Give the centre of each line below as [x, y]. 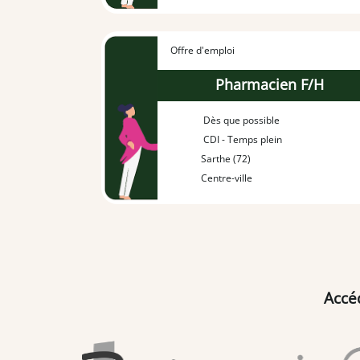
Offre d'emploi [202, 51]
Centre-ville [227, 178]
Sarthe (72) [226, 159]
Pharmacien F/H [270, 85]
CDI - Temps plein [242, 140]
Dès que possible [241, 121]
